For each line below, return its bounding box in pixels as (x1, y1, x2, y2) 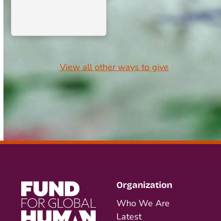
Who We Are (116, 197, 170, 210)
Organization (116, 180, 173, 191)
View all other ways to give (59, 61, 169, 74)
